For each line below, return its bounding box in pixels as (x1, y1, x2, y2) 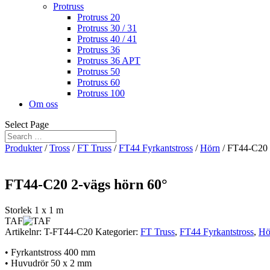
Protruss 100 (77, 88, 125, 98)
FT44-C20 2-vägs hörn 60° (5, 176, 168, 192)
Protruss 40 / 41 (77, 34, 137, 44)
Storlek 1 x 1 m (5, 204, 63, 215)
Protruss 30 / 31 (77, 23, 137, 33)
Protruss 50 (77, 66, 120, 77)
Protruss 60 (77, 77, 120, 87)
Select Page (5, 119, 49, 130)
